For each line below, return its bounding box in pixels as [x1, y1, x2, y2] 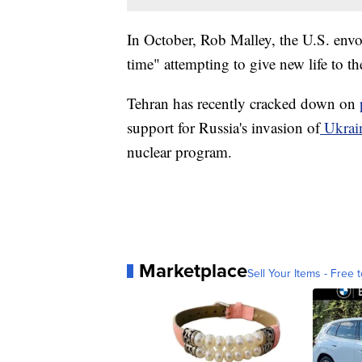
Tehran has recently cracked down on [127, 93, 360, 114]
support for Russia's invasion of [127, 117, 320, 138]
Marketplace [139, 256, 247, 286]
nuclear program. [127, 141, 232, 162]
